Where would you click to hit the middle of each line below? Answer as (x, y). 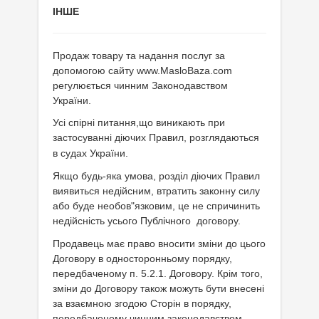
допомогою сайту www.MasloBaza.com (142, 70)
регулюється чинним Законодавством (140, 85)
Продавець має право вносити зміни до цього (159, 244)
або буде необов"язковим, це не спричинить (156, 206)
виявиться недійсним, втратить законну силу (156, 191)
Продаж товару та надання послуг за (139, 56)
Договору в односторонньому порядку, (142, 258)
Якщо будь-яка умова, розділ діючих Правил (156, 176)
